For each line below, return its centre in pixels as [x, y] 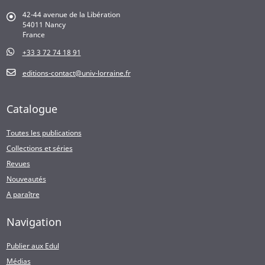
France [33, 34]
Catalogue [32, 109]
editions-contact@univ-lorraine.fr [76, 72]
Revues [18, 163]
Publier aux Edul [33, 245]
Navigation [34, 222]
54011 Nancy [44, 24]
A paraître [23, 194]
